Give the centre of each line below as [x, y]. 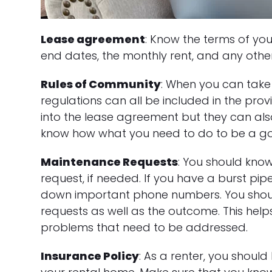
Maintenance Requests [110, 162]
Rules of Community [101, 84]
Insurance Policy [90, 256]
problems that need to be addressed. [144, 227]
